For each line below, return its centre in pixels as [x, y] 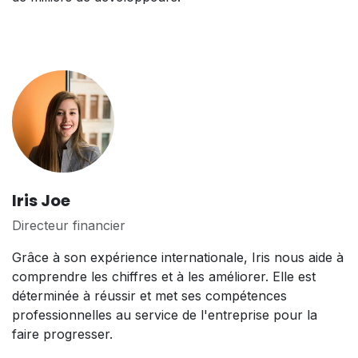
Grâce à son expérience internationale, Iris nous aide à [178, 258]
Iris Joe [41, 201]
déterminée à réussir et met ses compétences [149, 296]
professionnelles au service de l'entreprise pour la [165, 315]
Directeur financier [69, 226]
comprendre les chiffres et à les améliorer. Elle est [164, 277]
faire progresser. [62, 334]
